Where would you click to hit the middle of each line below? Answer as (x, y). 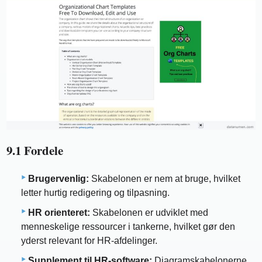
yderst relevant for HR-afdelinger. (89, 240)
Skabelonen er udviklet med (149, 212)
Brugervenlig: (58, 178)
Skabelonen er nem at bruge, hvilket (165, 178)
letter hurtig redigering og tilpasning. (95, 192)
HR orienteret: (59, 212)
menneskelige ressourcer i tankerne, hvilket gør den (128, 226)
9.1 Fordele (35, 151)
